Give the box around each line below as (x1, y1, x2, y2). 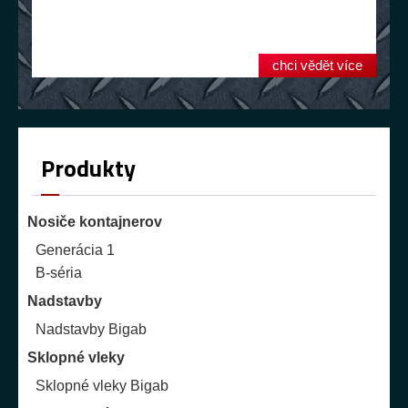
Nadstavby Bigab (36, 321, 147, 338)
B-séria (36, 265, 82, 281)
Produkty (41, 150, 136, 187)
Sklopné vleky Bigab (36, 378, 168, 394)
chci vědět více (272, 57, 362, 74)
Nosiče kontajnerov (27, 214, 162, 230)
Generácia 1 (36, 242, 115, 259)
